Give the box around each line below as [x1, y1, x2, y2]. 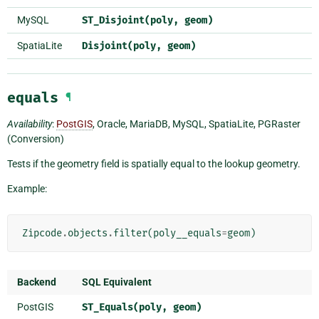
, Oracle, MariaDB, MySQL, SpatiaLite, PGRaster [93, 118, 300, 130]
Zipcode [22, 227, 62, 240]
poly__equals [153, 227, 221, 240]
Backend [17, 276, 56, 288]
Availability [7, 118, 52, 130]
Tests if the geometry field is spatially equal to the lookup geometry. [7, 158, 300, 170]
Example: [7, 183, 47, 195]
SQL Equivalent [82, 276, 152, 288]
